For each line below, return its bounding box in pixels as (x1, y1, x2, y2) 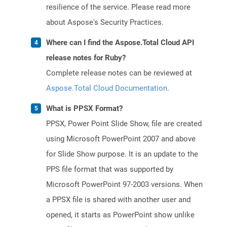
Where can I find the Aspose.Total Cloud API (46, 38, 194, 48)
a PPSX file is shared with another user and (46, 195, 191, 205)
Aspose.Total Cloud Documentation (46, 84, 167, 93)
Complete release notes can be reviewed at (46, 68, 192, 78)
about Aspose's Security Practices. (46, 18, 164, 27)
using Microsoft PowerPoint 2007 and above (46, 134, 196, 144)
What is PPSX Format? (46, 104, 123, 113)
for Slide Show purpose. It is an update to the (46, 149, 198, 159)
